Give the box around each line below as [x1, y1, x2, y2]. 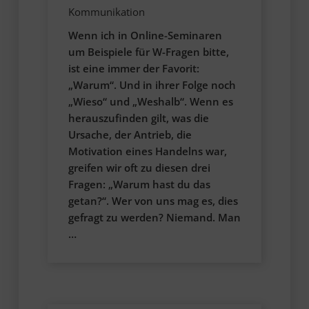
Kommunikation [68, 5, 145, 19]
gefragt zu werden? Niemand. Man [68, 210, 241, 225]
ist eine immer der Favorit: [68, 61, 199, 76]
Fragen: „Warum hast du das [68, 177, 210, 192]
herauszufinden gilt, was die [68, 111, 209, 126]
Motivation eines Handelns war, [68, 144, 227, 159]
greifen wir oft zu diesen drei [68, 161, 210, 175]
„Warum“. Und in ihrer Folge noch [68, 78, 236, 92]
